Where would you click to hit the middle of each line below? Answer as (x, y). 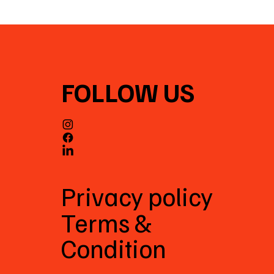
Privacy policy (137, 196)
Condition (113, 248)
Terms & (106, 222)
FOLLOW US (128, 91)
